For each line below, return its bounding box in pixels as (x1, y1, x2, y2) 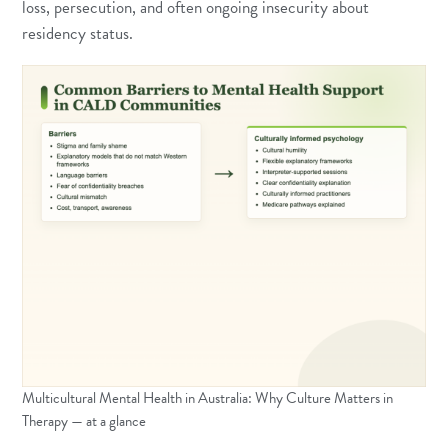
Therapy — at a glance (22, 410, 147, 433)
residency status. (22, 20, 134, 46)
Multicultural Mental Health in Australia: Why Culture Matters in (22, 387, 394, 410)
